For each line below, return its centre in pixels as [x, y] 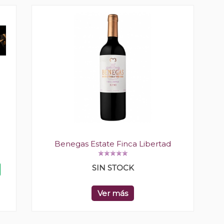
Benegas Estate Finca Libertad [113, 144]
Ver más [113, 193]
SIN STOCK [113, 168]
